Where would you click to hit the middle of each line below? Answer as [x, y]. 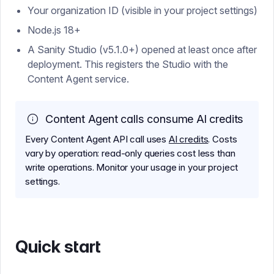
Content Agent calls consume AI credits [145, 119]
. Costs [223, 139]
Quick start [58, 246]
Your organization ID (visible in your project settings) [143, 10]
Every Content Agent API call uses [97, 139]
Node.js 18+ [54, 30]
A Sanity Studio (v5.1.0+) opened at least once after [142, 50]
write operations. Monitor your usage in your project [132, 167]
